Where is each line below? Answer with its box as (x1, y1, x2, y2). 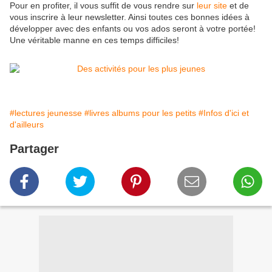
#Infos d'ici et (199, 108, 249, 118)
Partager (10, 142, 59, 156)
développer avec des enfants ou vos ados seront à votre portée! (10, 24, 256, 34)
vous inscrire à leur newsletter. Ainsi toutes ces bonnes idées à (10, 12, 250, 22)
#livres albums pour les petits (84, 108, 196, 118)
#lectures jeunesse (10, 108, 82, 118)
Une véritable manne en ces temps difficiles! (10, 35, 179, 46)
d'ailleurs (10, 120, 44, 130)
